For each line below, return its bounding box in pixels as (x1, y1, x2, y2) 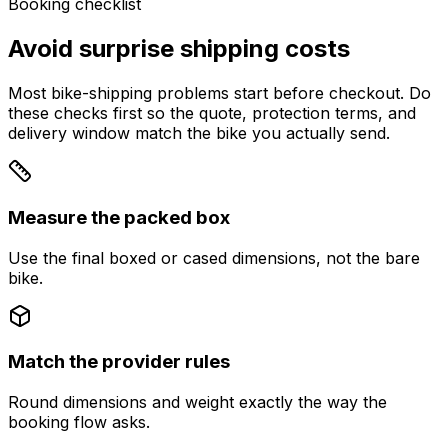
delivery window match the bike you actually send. (8, 123, 390, 144)
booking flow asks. (8, 412, 150, 433)
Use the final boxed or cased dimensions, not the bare (8, 247, 420, 268)
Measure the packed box (8, 205, 230, 229)
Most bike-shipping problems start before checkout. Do (8, 83, 431, 104)
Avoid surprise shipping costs (8, 34, 350, 64)
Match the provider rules (8, 350, 230, 374)
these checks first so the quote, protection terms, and (8, 103, 416, 124)
